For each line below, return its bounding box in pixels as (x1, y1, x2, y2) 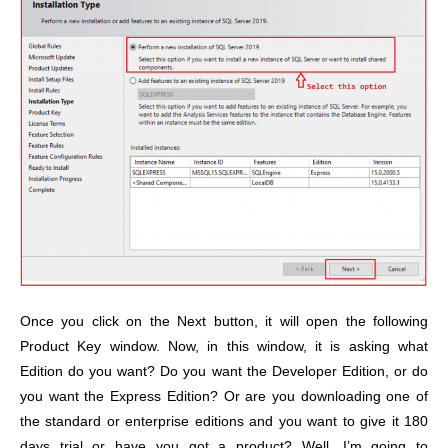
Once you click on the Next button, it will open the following (20, 314, 428, 330)
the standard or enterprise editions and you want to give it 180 (20, 414, 428, 430)
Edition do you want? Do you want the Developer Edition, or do (20, 364, 428, 380)
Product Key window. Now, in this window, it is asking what (20, 339, 428, 355)
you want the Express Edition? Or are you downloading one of (20, 389, 428, 405)
